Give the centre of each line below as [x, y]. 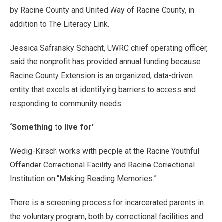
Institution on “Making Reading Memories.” [83, 178]
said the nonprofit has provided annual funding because [105, 61]
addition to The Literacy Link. [59, 24]
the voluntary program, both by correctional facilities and [107, 216]
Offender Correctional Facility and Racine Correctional [102, 165]
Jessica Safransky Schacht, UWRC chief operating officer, [109, 48]
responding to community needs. [66, 103]
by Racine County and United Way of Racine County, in [102, 10]
